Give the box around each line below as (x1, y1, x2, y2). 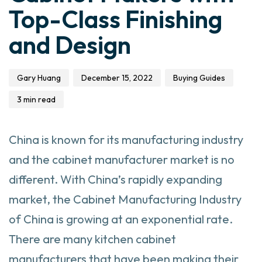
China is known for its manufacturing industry (9, 132, 243, 147)
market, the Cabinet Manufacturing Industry (9, 192, 242, 206)
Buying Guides (173, 72, 225, 83)
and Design (9, 29, 131, 61)
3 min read (17, 94, 56, 105)
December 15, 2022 (81, 72, 153, 83)
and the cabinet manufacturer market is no (9, 152, 235, 167)
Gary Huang (17, 72, 61, 83)
